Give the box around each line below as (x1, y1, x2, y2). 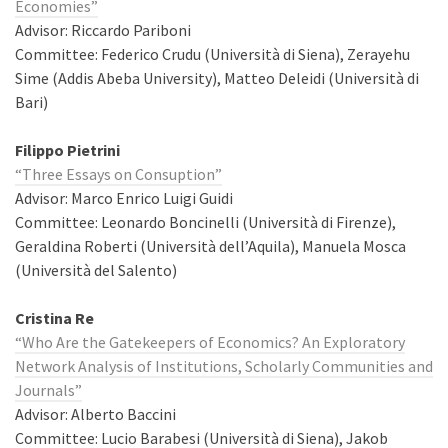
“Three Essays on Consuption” (15, 164, 222, 184)
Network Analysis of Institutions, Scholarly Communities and (15, 356, 433, 376)
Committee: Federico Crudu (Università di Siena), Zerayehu (15, 44, 410, 64)
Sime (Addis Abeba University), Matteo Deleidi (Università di (15, 68, 419, 88)
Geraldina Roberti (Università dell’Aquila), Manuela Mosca (15, 236, 406, 256)
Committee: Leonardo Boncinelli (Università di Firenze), (15, 212, 396, 232)
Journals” (15, 380, 82, 400)
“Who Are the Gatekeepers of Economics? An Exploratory (15, 332, 405, 352)
